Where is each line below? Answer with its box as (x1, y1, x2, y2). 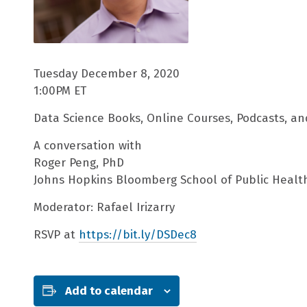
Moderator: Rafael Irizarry (33, 200, 175, 214)
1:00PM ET (33, 84, 86, 98)
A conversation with (33, 138, 142, 153)
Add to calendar (64, 284, 153, 298)
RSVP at (33, 228, 79, 242)
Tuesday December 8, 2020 (33, 66, 180, 81)
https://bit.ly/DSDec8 (78, 228, 197, 242)
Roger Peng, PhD (33, 156, 124, 170)
